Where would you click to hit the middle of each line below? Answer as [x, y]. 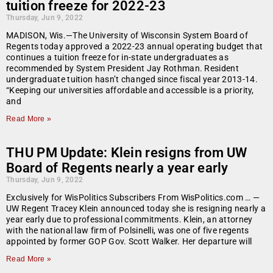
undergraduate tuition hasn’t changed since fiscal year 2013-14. [132, 80]
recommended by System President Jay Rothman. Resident [122, 69]
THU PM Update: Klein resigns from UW [127, 153]
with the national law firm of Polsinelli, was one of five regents [128, 231]
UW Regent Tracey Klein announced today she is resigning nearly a [136, 209]
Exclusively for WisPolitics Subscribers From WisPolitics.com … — [133, 198]
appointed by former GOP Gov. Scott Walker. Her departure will [129, 242]
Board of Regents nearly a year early [117, 168]
